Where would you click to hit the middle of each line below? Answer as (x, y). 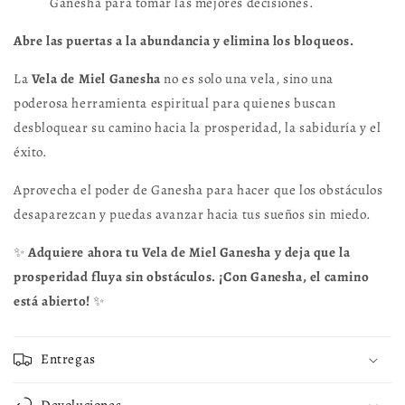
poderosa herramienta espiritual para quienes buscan (175, 103)
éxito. (31, 152)
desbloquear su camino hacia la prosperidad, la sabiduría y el (198, 127)
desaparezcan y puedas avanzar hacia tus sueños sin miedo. (193, 214)
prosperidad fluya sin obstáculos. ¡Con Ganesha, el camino (192, 277)
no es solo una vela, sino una (247, 79)
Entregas (68, 359)
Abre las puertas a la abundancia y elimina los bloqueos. (184, 41)
